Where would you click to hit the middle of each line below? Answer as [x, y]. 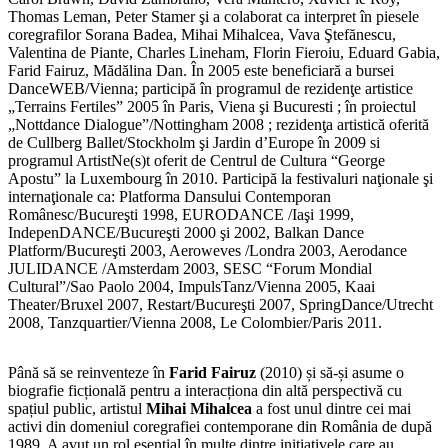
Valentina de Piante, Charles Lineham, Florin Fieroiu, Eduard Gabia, [224, 52]
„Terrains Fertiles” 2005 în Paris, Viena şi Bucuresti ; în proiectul [212, 106]
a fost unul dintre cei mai [331, 408]
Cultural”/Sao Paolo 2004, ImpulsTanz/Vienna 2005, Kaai [191, 286]
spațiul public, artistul [77, 408]
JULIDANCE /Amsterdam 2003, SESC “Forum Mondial [190, 268]
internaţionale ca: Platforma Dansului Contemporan [169, 196]
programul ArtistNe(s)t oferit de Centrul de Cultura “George [196, 160]
